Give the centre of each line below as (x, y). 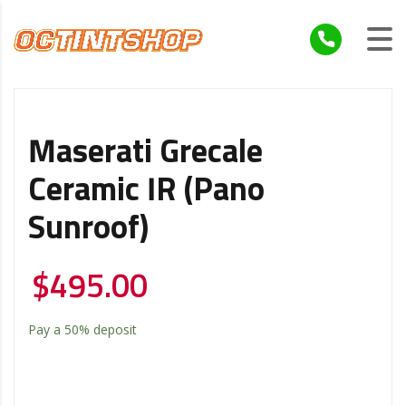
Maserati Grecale (145, 153)
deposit (113, 329)
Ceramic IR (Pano (146, 191)
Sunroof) (88, 229)
